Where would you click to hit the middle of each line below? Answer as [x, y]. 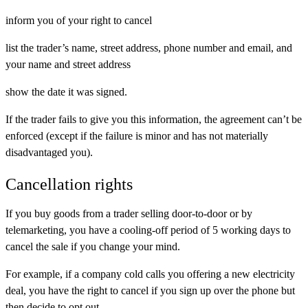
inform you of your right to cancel [79, 20]
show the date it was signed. [66, 92]
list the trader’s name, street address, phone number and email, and [149, 48]
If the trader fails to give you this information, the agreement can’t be [154, 119]
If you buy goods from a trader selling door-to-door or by [129, 214]
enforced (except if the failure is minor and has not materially [137, 136]
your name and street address [68, 64]
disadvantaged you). [49, 152]
